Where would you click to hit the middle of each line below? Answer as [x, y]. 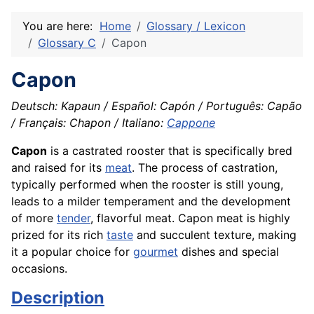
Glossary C [67, 43]
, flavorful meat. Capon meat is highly [190, 218]
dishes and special [228, 252]
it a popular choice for [72, 252]
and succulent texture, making [215, 235]
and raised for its [58, 168]
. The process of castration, [205, 168]
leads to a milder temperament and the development [151, 202]
